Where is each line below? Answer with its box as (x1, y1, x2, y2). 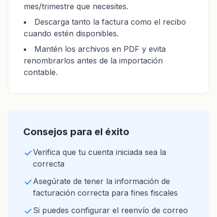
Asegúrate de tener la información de (33, 176, 170, 186)
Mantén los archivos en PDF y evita (34, 44, 166, 54)
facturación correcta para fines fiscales (33, 188, 178, 198)
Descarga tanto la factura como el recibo (34, 17, 186, 27)
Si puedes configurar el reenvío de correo (33, 205, 188, 215)
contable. (24, 67, 58, 77)
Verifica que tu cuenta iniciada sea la (33, 147, 166, 157)
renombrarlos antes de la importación (24, 56, 163, 65)
